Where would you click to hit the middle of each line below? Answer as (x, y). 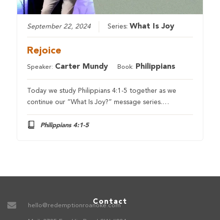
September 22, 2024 (59, 27)
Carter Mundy (82, 67)
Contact (110, 202)
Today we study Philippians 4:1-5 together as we (102, 91)
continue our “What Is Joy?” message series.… (98, 103)
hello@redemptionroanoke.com (74, 205)
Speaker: (41, 67)
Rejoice (44, 51)
